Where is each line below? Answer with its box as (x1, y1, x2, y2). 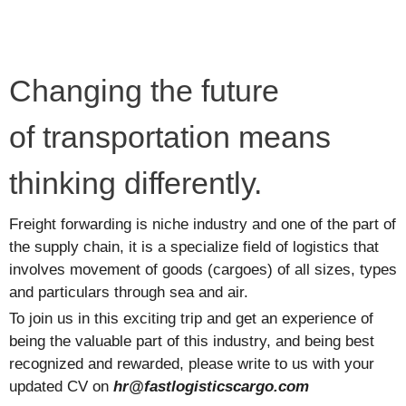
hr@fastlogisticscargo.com (113, 378, 309, 395)
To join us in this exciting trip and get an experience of (9, 310, 373, 327)
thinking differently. (9, 166, 262, 200)
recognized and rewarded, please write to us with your (9, 355, 374, 372)
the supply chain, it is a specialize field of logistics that (9, 238, 379, 256)
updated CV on (9, 378, 113, 395)
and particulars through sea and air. (9, 284, 248, 301)
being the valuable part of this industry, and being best (9, 333, 374, 350)
